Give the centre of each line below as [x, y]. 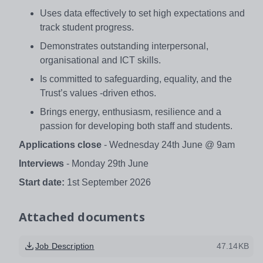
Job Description [65, 246]
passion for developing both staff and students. [136, 126]
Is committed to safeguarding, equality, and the [136, 79]
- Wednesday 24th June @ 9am [168, 144]
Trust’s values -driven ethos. [98, 93]
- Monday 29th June [106, 163]
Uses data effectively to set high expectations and [142, 13]
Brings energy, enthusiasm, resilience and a [131, 112]
